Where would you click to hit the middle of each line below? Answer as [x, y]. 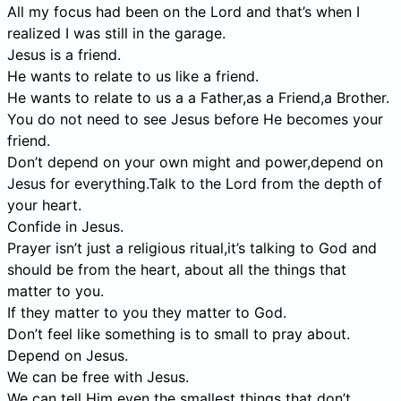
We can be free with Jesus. [98, 376]
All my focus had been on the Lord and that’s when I [183, 11]
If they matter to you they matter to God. [147, 312]
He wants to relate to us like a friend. [133, 76]
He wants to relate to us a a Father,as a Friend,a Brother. [198, 97]
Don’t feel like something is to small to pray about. [179, 333]
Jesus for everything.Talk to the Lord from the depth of [195, 183]
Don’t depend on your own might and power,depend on [195, 162]
